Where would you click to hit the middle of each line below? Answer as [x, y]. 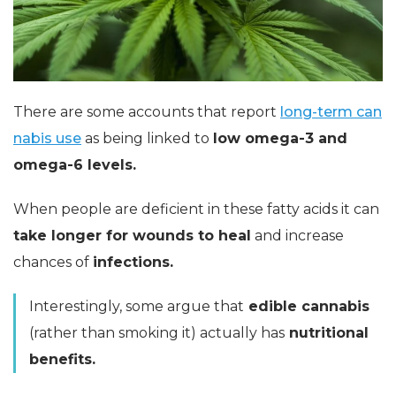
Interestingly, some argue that [137, 306]
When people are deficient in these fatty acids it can [196, 209]
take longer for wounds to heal [132, 235]
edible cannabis [307, 306]
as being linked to [147, 138]
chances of [53, 262]
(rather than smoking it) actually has [157, 332]
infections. [133, 262]
